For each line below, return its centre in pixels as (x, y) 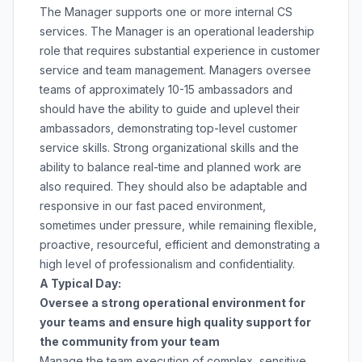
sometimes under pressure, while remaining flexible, (178, 225)
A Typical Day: (80, 283)
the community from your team (130, 341)
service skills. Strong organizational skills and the (169, 147)
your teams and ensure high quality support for (175, 322)
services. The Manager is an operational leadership (177, 31)
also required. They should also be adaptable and (173, 186)
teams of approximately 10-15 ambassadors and (166, 89)
